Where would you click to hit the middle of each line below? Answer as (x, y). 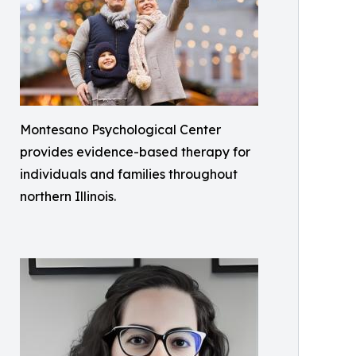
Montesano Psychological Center (120, 130)
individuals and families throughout (129, 174)
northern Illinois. (68, 197)
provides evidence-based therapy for (135, 152)
